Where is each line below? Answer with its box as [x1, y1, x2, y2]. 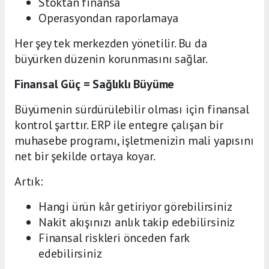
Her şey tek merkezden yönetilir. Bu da [14, 35, 207, 51]
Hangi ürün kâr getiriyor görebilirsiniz [38, 198, 232, 214]
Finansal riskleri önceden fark [38, 229, 190, 246]
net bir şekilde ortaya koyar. [14, 148, 156, 164]
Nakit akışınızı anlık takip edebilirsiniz [38, 214, 235, 230]
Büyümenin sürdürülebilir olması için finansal [14, 101, 249, 117]
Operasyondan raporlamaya [38, 10, 178, 26]
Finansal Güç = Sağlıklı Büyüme [14, 76, 175, 92]
